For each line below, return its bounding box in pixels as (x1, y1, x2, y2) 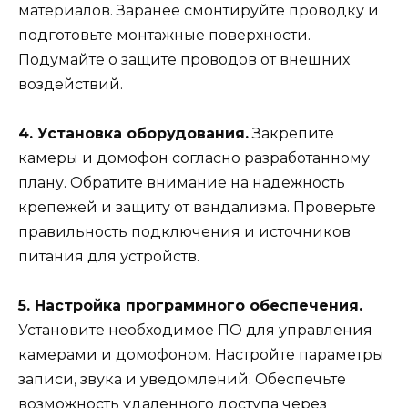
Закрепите (249, 125, 334, 143)
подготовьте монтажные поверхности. (18, 26, 311, 45)
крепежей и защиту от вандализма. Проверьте (18, 199, 376, 217)
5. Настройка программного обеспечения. (18, 297, 362, 315)
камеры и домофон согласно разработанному (18, 149, 370, 168)
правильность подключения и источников (18, 223, 351, 241)
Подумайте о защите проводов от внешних (18, 51, 350, 69)
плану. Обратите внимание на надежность (18, 174, 345, 192)
